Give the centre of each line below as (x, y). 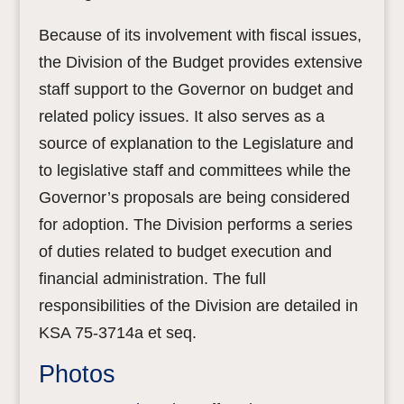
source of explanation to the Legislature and (196, 143)
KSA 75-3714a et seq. (117, 333)
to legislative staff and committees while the (194, 170)
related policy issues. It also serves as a (181, 116)
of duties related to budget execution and (185, 252)
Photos (77, 374)
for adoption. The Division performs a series (195, 225)
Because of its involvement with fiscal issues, (200, 35)
